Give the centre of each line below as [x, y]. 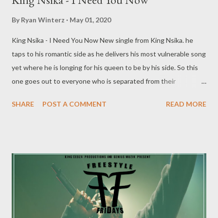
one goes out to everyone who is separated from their [94, 81]
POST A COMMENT [74, 104]
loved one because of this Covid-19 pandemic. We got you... [102, 94]
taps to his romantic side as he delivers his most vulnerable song [109, 54]
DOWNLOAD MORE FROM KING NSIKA [74, 108]
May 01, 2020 [90, 19]
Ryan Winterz [43, 19]
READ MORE [186, 104]
